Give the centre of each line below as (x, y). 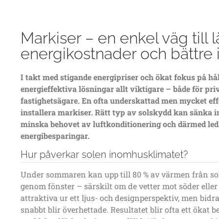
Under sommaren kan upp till (77, 175)
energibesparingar (54, 136)
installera (39, 112)
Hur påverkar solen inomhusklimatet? (104, 155)
